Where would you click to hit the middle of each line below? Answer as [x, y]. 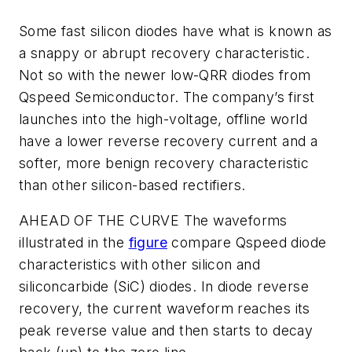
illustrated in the [74, 243]
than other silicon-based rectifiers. [132, 185]
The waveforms [233, 221]
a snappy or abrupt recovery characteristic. [165, 53]
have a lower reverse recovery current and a [169, 141]
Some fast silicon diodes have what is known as [176, 31]
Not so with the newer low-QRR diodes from [165, 75]
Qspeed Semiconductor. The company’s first [167, 97]
